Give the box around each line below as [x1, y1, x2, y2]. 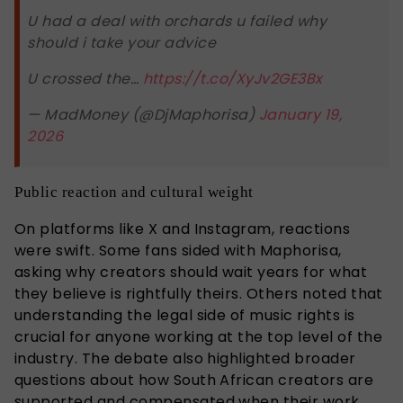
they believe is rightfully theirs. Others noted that [14, 282, 383, 304]
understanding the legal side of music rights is [14, 304, 355, 326]
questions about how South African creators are [14, 369, 374, 390]
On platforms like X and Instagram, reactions [14, 218, 351, 239]
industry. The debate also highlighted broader [14, 347, 356, 369]
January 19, [258, 104, 343, 126]
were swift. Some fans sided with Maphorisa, [14, 239, 342, 261]
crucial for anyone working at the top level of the [14, 326, 383, 347]
